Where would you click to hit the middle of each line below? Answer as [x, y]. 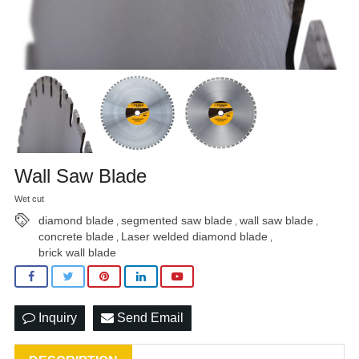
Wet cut [29, 199]
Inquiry [56, 318]
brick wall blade [77, 252]
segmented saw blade [177, 220]
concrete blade [76, 236]
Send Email [149, 318]
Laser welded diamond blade [194, 236]
